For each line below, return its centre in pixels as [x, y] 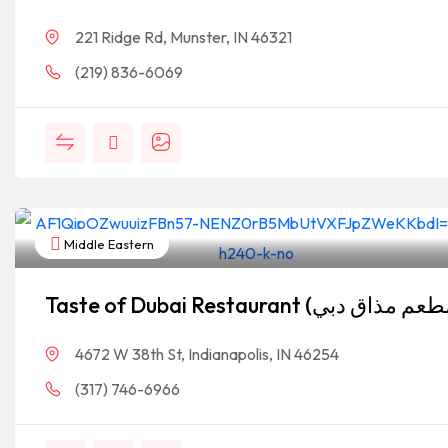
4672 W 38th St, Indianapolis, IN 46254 [207, 354]
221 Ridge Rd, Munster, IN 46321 [183, 37]
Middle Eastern [107, 244]
